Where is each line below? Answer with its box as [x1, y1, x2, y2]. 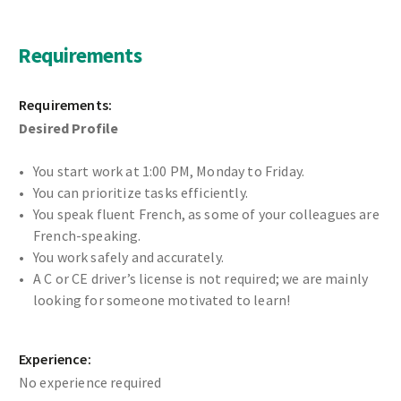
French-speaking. [33, 226, 141, 245]
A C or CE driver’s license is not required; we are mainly [33, 269, 369, 288]
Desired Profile [19, 119, 119, 138]
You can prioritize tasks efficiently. [33, 183, 248, 202]
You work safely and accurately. [33, 248, 224, 267]
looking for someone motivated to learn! [33, 291, 291, 310]
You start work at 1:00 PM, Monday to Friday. [33, 162, 305, 181]
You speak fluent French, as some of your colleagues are [33, 205, 380, 224]
